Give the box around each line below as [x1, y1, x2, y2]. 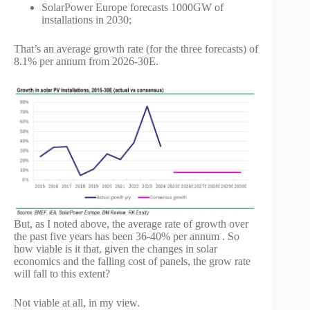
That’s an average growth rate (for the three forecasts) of [14, 43, 258, 55]
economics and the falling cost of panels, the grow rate [14, 255, 250, 268]
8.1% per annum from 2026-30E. [14, 55, 158, 68]
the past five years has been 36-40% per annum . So [14, 230, 239, 243]
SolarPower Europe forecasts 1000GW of [42, 1, 224, 14]
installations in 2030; [42, 14, 131, 26]
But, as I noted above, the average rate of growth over [14, 218, 248, 230]
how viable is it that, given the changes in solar [14, 243, 217, 255]
